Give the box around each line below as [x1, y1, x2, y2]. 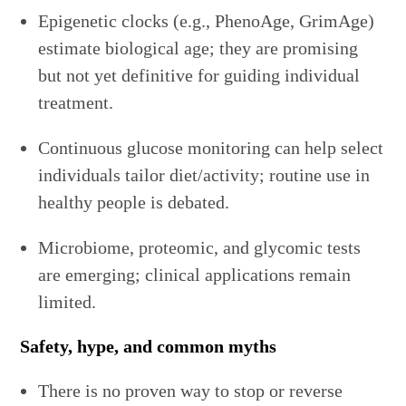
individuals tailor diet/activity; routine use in [38, 165, 371, 186]
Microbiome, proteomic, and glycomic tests [38, 237, 362, 258]
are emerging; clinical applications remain [38, 265, 352, 285]
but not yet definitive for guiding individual [38, 65, 361, 86]
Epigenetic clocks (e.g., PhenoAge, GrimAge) [38, 11, 375, 32]
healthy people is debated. [38, 192, 230, 213]
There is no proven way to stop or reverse [38, 381, 343, 401]
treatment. [38, 92, 114, 113]
